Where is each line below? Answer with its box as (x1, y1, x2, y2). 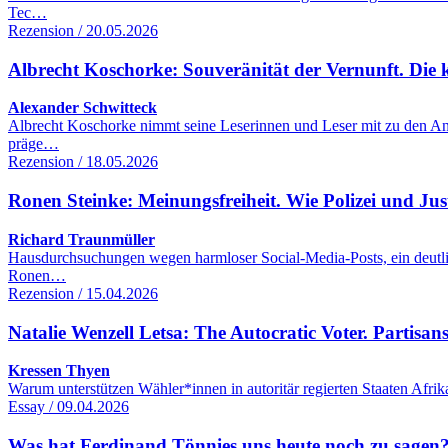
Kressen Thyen (8, 362, 110, 380)
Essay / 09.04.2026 (8, 398, 129, 416)
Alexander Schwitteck (8, 99, 157, 117)
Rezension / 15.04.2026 (8, 284, 158, 302)
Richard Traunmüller (8, 230, 155, 248)
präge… (8, 135, 59, 153)
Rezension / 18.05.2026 (8, 153, 158, 171)
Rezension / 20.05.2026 (8, 21, 158, 39)
